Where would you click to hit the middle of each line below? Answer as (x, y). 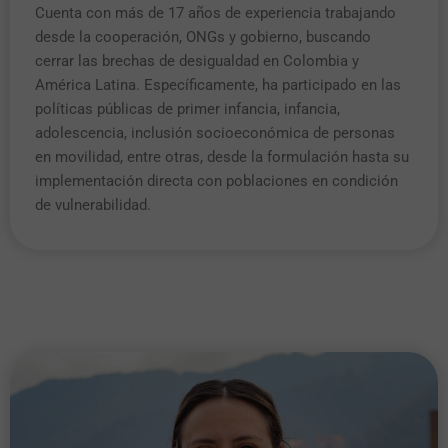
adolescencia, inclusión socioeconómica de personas (215, 132)
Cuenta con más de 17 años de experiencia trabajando (215, 12)
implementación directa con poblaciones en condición (216, 180)
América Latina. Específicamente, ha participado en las (218, 84)
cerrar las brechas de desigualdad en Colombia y (197, 60)
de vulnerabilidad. (93, 204)
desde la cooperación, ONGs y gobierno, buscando (203, 36)
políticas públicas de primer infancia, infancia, (187, 108)
